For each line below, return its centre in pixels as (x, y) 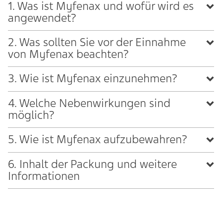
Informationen (44, 176)
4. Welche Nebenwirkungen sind (89, 103)
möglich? (31, 115)
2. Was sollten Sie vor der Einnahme (97, 42)
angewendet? (42, 18)
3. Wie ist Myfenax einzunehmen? (93, 79)
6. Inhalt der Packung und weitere (92, 164)
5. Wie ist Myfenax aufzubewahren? (98, 139)
